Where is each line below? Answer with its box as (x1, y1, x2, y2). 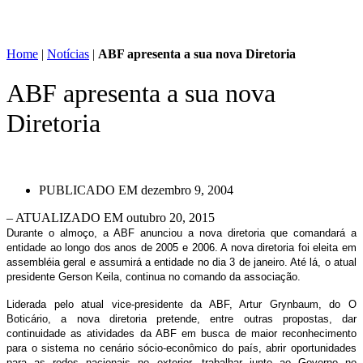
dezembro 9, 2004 (141, 183, 233, 198)
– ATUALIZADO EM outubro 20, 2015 (6, 211, 215, 225)
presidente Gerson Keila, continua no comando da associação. (6, 271, 301, 284)
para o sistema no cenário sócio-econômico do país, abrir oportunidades (6, 342, 357, 355)
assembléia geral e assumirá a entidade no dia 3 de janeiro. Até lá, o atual (6, 256, 357, 269)
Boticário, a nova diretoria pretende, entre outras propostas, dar (6, 313, 357, 326)
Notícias (47, 46, 89, 61)
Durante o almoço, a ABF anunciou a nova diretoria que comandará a (6, 227, 357, 240)
